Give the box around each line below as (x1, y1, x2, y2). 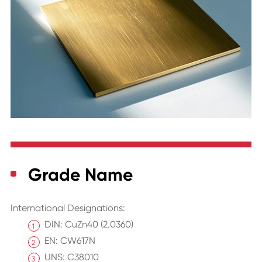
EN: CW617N (44, 235, 95, 247)
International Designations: (10, 202, 125, 214)
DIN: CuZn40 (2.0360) (44, 219, 133, 230)
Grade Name (27, 164, 133, 186)
